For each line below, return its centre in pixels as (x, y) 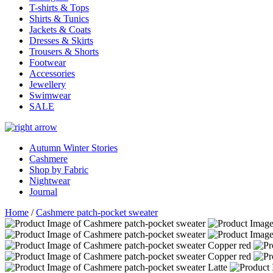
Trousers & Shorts (64, 51)
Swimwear (50, 95)
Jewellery (48, 84)
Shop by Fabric (59, 170)
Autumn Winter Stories (73, 148)
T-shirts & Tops (59, 8)
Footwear (48, 62)
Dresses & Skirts (61, 41)
